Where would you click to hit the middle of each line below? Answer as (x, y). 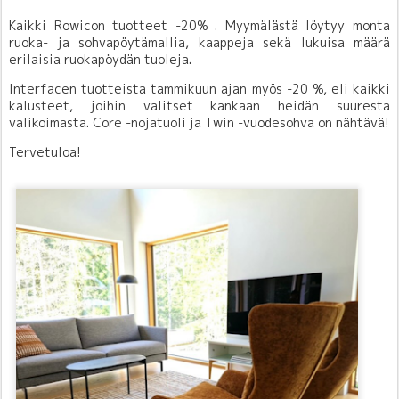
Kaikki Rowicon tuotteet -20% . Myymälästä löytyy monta (199, 25)
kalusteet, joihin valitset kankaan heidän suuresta (199, 106)
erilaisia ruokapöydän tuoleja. (100, 59)
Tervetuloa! (45, 152)
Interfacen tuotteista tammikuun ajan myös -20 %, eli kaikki (199, 89)
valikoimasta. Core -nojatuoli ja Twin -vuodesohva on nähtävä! (199, 122)
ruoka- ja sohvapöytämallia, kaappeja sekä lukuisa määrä (199, 42)
